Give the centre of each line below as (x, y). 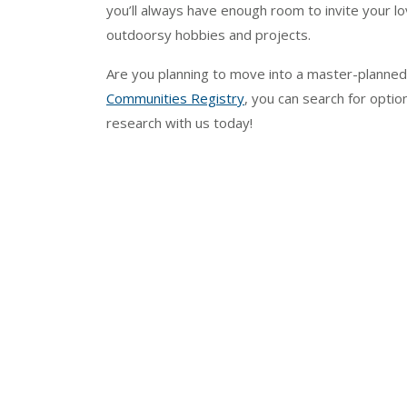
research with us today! (179, 122)
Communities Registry (175, 98)
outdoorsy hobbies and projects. (210, 34)
